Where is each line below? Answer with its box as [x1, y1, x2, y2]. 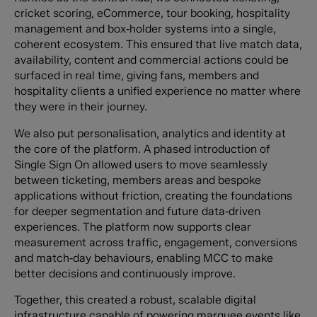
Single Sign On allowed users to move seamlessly [13, 157, 267, 171]
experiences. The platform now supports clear [13, 219, 251, 234]
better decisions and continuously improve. [13, 266, 236, 280]
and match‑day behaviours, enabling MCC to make [13, 250, 273, 265]
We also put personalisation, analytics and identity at [13, 126, 286, 140]
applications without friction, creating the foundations [13, 188, 292, 202]
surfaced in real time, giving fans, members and [13, 68, 259, 82]
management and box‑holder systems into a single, [13, 21, 276, 35]
